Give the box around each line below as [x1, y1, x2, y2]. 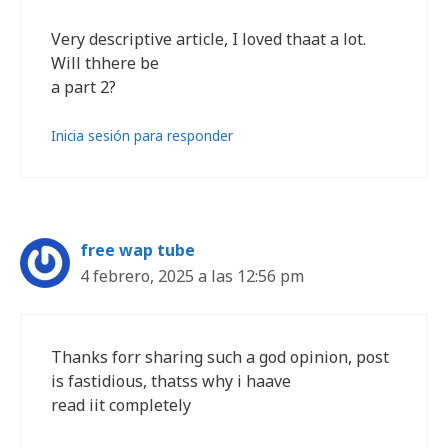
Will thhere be [51, 52, 159, 74]
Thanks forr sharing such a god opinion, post [51, 346, 389, 368]
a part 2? [51, 76, 116, 98]
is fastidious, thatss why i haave [51, 370, 291, 392]
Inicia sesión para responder [51, 126, 233, 145]
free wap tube [80, 239, 195, 261]
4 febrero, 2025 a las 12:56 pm [80, 265, 304, 287]
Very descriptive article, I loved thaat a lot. [51, 28, 366, 50]
